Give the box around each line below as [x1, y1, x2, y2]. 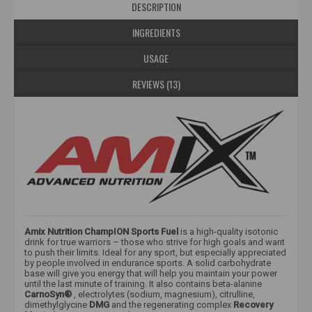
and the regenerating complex [109, 299, 233, 310]
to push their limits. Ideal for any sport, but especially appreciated [24, 247, 286, 258]
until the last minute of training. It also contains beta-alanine [24, 278, 262, 289]
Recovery [233, 299, 273, 310]
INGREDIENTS [132, 25, 180, 40]
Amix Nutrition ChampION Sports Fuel [24, 226, 178, 237]
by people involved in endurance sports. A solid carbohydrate [24, 257, 271, 268]
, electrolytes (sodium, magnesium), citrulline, [72, 288, 255, 299]
